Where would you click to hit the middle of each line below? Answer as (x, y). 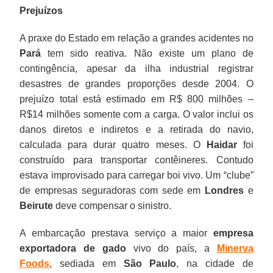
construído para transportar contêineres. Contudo (136, 160)
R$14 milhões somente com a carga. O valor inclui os (136, 114)
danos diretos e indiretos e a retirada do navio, (136, 129)
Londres (224, 190)
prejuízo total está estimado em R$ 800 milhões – (136, 99)
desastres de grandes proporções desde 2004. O (136, 83)
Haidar (222, 144)
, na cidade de (215, 263)
